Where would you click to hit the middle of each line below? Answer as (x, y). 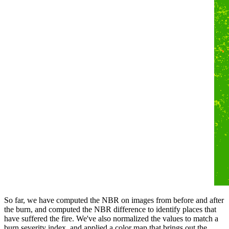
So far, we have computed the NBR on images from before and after (114, 200)
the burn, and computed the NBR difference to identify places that (110, 210)
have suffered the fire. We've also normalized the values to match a (111, 219)
